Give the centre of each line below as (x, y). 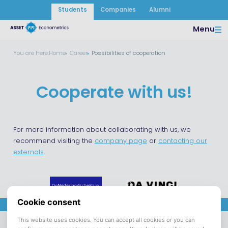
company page (121, 141)
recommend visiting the (54, 141)
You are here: (31, 54)
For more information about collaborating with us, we (102, 130)
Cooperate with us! (114, 94)
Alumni (160, 10)
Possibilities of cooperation (128, 54)
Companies (118, 10)
